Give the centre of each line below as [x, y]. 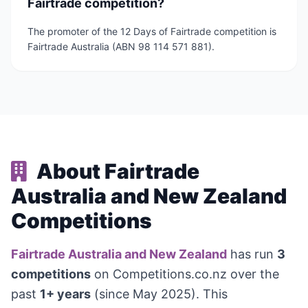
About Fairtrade [116, 172]
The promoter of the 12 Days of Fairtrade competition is [152, 32]
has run [252, 254]
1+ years [65, 294]
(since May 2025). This [159, 294]
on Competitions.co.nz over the [185, 274]
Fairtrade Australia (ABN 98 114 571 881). [121, 47]
